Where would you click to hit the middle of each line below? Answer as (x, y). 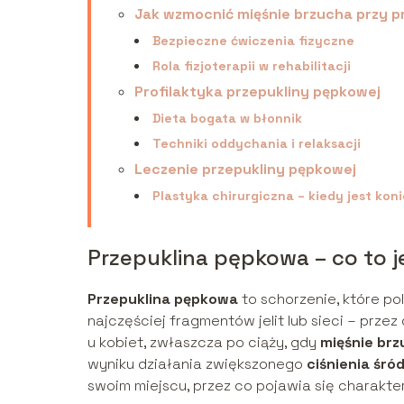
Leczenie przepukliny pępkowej (245, 169)
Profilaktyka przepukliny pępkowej (257, 91)
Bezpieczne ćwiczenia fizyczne (253, 40)
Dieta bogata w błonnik (227, 118)
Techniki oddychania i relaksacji (257, 143)
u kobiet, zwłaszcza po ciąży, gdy (204, 342)
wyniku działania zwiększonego (197, 363)
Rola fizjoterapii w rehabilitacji (252, 65)
